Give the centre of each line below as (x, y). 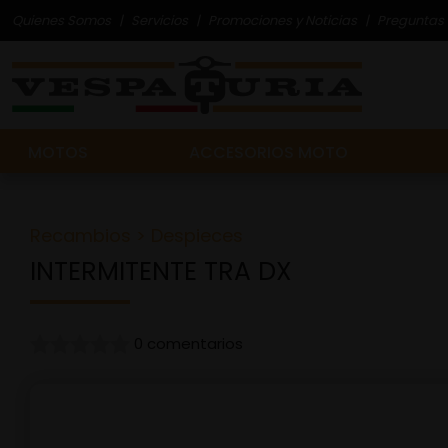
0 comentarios (188, 343)
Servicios (159, 20)
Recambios (80, 235)
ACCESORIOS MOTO (268, 152)
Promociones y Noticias (282, 20)
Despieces (197, 235)
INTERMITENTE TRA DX (161, 271)
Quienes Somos (61, 20)
